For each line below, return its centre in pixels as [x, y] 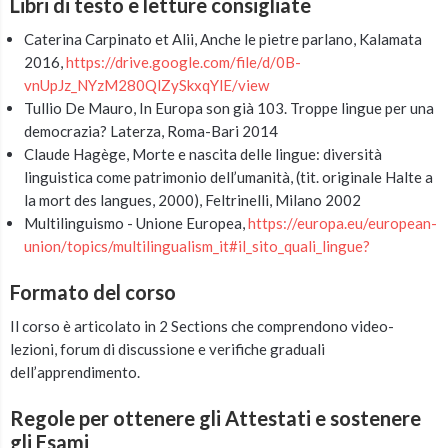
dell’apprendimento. [75, 372]
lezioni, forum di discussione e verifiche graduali [167, 349]
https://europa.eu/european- [342, 223]
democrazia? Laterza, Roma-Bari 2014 [152, 131]
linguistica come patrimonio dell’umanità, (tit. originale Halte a [228, 177]
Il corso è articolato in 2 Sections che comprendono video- [202, 326]
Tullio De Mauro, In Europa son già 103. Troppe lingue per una [229, 108]
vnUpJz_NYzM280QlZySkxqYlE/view [146, 85]
